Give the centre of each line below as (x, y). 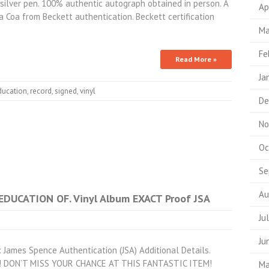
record (41, 91)
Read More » (196, 59)
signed (66, 91)
